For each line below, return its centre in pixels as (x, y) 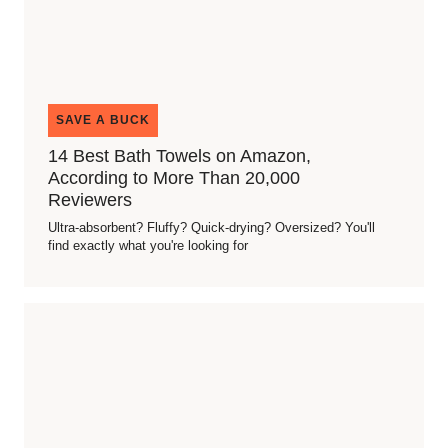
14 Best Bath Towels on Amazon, (179, 156)
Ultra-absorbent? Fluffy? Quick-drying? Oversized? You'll (211, 227)
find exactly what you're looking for (148, 245)
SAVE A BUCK (103, 120)
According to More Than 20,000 (174, 178)
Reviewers (90, 200)
